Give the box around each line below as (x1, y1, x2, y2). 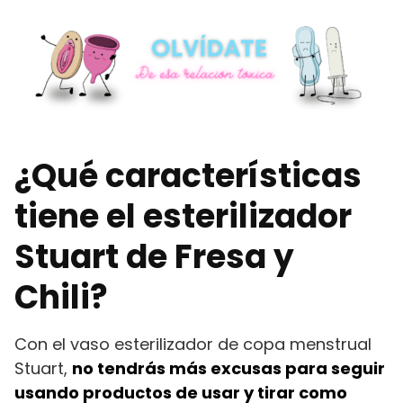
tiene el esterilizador (14, 193, 352, 239)
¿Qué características (14, 152, 362, 199)
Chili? (14, 273, 108, 320)
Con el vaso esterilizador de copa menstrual (14, 332, 372, 355)
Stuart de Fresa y (14, 233, 294, 280)
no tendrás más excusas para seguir (72, 356, 385, 380)
